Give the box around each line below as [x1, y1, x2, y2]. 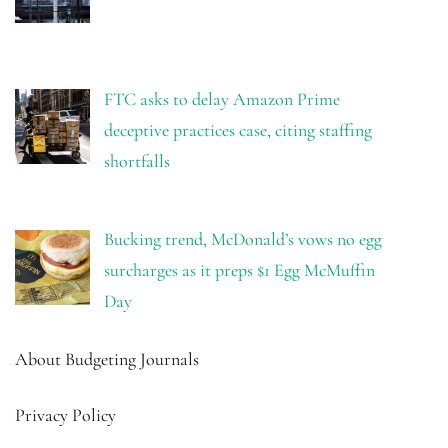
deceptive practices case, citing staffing [103, 118, 372, 141]
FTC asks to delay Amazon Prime [103, 87, 340, 110]
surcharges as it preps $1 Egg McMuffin [103, 259, 375, 282]
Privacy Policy [15, 404, 116, 427]
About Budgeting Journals [15, 348, 199, 371]
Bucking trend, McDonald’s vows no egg [103, 228, 382, 251]
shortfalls [103, 149, 170, 172]
